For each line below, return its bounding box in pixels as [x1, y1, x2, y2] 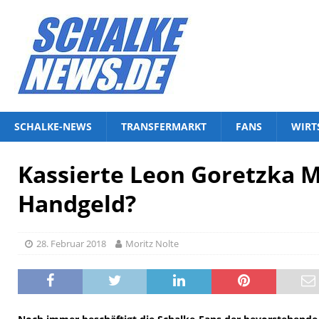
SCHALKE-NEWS [14, 120, 92, 133]
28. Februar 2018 [36, 237, 106, 250]
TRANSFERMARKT [121, 120, 206, 133]
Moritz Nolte [125, 237, 179, 250]
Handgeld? [18, 188, 136, 219]
